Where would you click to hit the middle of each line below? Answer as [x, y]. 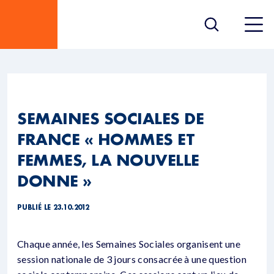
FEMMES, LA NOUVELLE [108, 160]
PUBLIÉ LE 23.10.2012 [53, 207]
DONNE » [54, 180]
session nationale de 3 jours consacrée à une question [132, 259]
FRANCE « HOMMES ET [106, 139]
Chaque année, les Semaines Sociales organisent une [129, 244]
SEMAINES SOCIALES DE [111, 118]
